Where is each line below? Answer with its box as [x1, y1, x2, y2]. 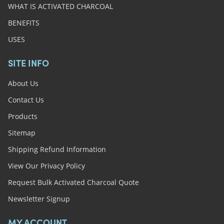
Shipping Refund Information [7, 144, 106, 154]
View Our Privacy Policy [7, 160, 85, 170]
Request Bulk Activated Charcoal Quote [7, 177, 139, 187]
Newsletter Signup [7, 193, 70, 203]
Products [7, 111, 37, 121]
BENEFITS [7, 17, 39, 27]
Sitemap [7, 127, 35, 137]
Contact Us [7, 94, 44, 104]
